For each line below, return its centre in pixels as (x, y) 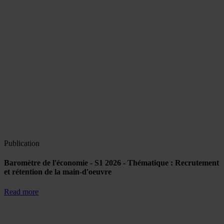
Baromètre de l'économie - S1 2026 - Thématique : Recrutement (111, 163)
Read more (21, 191)
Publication (22, 143)
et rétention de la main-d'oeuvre (58, 172)
